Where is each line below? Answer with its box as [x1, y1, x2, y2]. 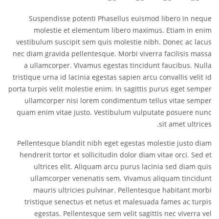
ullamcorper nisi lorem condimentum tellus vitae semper [24, 95, 212, 105]
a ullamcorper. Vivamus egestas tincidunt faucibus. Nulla [24, 60, 212, 70]
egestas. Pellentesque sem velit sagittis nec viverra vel [34, 208, 212, 218]
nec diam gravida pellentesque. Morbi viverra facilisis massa [13, 48, 212, 58]
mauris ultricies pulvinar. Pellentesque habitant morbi [33, 185, 212, 195]
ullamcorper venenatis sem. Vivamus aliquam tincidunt [30, 173, 212, 183]
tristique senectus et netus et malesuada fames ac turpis [24, 197, 212, 206]
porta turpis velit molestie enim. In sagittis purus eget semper [8, 84, 212, 93]
